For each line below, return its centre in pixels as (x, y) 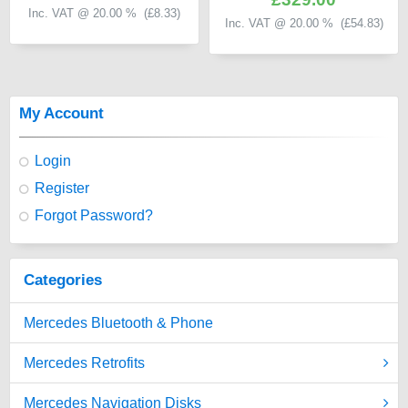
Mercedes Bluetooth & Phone (118, 323)
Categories (63, 280)
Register (62, 188)
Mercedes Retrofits (84, 363)
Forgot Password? (94, 215)
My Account (61, 113)
